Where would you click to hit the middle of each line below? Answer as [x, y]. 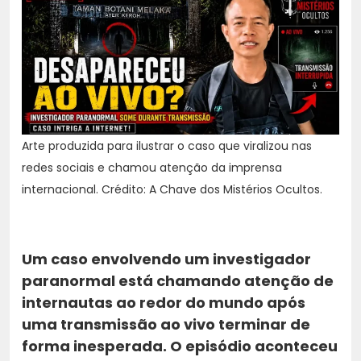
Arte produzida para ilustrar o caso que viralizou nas [167, 145]
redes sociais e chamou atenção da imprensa [152, 167]
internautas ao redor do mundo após [164, 302]
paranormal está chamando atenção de [178, 280]
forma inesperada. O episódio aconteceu [180, 346]
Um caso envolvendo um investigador [166, 259]
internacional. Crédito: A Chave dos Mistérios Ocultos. [172, 189]
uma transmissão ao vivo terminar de [166, 324]
